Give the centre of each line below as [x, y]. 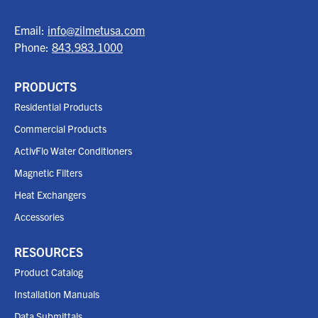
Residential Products [58, 106]
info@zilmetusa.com [96, 30]
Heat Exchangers [50, 194]
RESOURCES [49, 251]
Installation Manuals [57, 294]
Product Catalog [49, 272]
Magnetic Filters [48, 172]
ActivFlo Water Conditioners [73, 150]
